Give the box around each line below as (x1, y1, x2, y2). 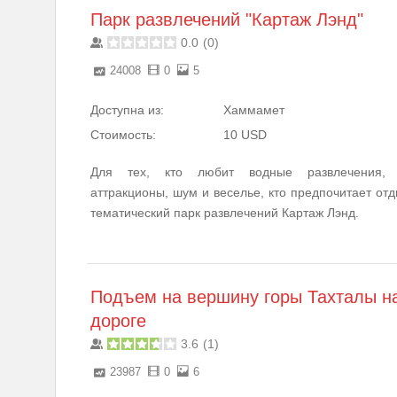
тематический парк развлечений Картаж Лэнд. (90, 205, 359, 220)
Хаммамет (223, 102, 284, 117)
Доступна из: (90, 102, 164, 117)
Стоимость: (90, 127, 156, 142)
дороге (90, 310, 146, 331)
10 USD (223, 127, 267, 142)
